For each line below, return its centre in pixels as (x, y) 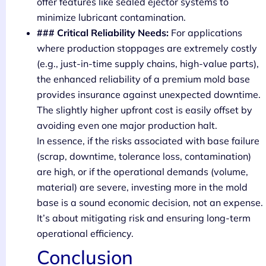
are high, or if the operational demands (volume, (142, 172)
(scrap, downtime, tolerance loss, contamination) (144, 156)
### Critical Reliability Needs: (103, 33)
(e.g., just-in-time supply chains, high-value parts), (148, 64)
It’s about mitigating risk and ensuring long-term (144, 218)
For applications (205, 33)
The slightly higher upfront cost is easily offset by (145, 110)
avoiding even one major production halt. (127, 126)
